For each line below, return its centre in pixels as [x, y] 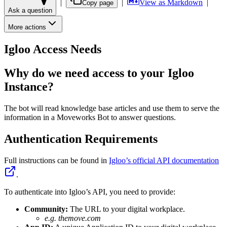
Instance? [29, 86]
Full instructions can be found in [56, 160]
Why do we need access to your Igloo [99, 73]
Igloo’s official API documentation [164, 160]
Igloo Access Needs [53, 49]
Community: [46, 209]
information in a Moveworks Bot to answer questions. [90, 117]
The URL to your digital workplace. [126, 209]
